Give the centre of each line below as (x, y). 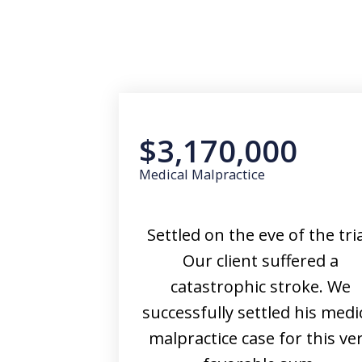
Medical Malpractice (202, 174)
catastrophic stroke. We (260, 286)
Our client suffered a (260, 261)
